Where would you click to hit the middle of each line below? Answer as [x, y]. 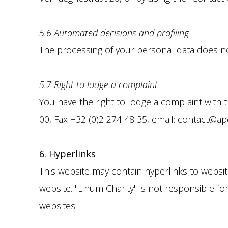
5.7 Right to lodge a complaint [98, 84]
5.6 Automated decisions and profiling [114, 33]
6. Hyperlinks [67, 154]
